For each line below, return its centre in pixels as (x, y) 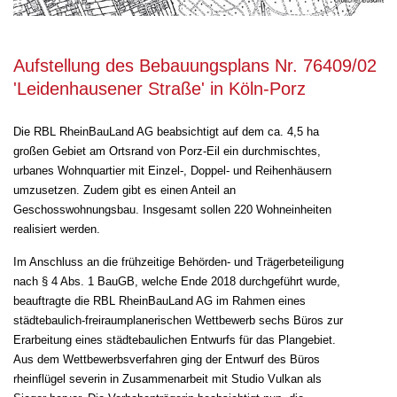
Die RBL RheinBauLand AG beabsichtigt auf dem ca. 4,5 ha (166, 131)
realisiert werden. (57, 229)
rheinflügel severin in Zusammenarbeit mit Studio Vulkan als (167, 378)
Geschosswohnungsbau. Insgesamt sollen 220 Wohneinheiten (172, 209)
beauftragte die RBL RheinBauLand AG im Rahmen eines (160, 300)
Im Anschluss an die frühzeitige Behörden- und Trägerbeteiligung (179, 261)
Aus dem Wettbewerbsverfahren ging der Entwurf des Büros (167, 359)
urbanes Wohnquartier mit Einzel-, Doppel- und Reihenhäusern (172, 170)
